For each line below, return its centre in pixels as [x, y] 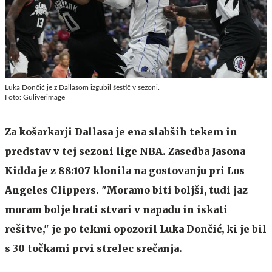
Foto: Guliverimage [35, 97]
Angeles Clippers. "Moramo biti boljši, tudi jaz [126, 190]
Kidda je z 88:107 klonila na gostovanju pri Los [125, 170]
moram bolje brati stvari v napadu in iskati [116, 209]
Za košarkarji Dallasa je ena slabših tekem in [121, 131]
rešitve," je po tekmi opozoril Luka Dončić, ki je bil [136, 229]
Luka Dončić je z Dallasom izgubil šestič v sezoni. [82, 87]
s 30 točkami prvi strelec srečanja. [93, 248]
